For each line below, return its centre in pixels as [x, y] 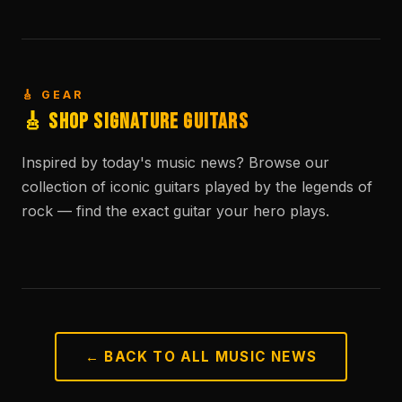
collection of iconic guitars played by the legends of [197, 187]
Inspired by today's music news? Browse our [175, 163]
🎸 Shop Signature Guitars [135, 121]
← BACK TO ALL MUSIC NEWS [201, 356]
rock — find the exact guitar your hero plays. [175, 211]
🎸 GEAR [53, 94]
